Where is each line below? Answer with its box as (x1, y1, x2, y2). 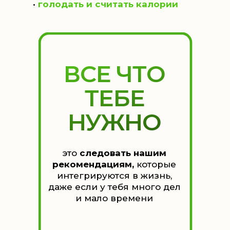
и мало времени (75, 193, 153, 203)
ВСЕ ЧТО (64, 60, 165, 88)
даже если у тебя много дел (48, 182, 181, 192)
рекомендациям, (52, 159, 134, 169)
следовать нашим (80, 148, 166, 158)
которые (134, 159, 176, 169)
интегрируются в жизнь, (56, 170, 172, 181)
